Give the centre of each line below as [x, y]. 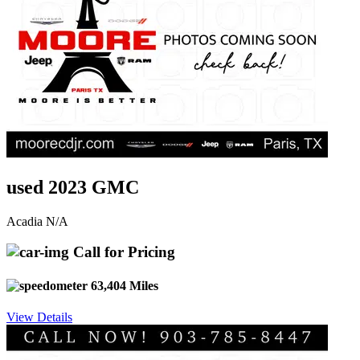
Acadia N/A [37, 221]
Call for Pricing [122, 252]
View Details [39, 317]
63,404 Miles [123, 285]
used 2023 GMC [73, 187]
